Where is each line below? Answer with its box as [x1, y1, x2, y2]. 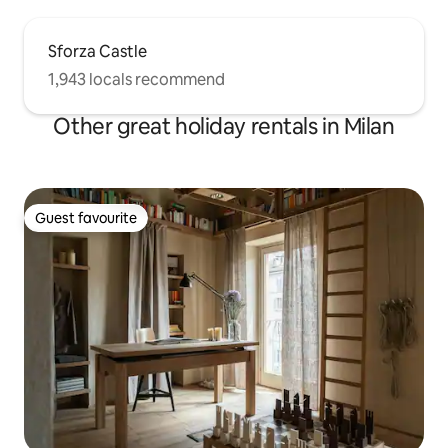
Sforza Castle [48, 40, 147, 62]
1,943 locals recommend [48, 68, 225, 90]
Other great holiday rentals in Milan [53, 111, 395, 141]
